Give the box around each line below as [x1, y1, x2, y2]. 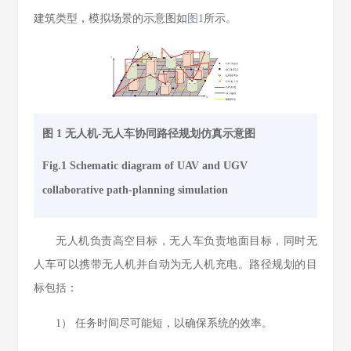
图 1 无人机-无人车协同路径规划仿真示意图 [42, 128, 255, 140]
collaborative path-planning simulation [42, 184, 228, 197]
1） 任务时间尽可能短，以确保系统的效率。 [56, 317, 273, 330]
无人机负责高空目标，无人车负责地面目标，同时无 [56, 235, 317, 248]
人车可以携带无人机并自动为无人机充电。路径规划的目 [34, 259, 317, 271]
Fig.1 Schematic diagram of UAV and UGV [42, 160, 248, 172]
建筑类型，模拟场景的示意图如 [34, 13, 188, 24]
